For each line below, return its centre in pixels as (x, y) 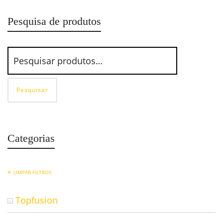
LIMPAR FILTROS (32, 172)
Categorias (31, 138)
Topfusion (37, 200)
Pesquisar (32, 90)
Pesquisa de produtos (54, 21)
